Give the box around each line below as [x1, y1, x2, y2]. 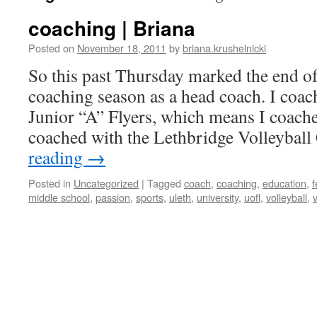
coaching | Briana [28, 13, 195, 42]
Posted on [28, 40, 74, 55]
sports [136, 190, 163, 204]
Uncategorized [74, 175, 139, 190]
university [197, 190, 238, 204]
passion [96, 190, 130, 204]
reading [28, 145, 87, 169]
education [263, 175, 306, 190]
